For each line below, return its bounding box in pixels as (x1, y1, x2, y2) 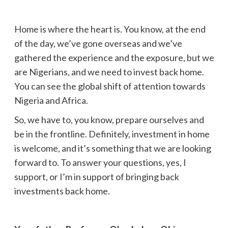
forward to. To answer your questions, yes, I (14, 156, 186, 168)
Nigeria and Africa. (14, 94, 88, 106)
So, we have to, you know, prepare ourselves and (14, 113, 204, 125)
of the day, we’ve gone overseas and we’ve (14, 37, 182, 49)
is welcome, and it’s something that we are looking (14, 142, 211, 154)
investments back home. (14, 185, 110, 196)
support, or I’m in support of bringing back (14, 170, 179, 182)
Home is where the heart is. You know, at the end (14, 23, 206, 35)
